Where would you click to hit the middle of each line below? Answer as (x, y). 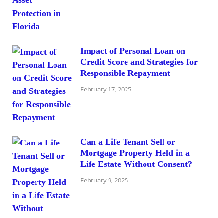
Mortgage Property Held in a (135, 153)
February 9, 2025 (104, 180)
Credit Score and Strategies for (139, 62)
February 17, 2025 (106, 89)
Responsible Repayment (125, 73)
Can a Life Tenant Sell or (128, 141)
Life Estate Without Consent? (136, 164)
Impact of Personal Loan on (133, 50)
